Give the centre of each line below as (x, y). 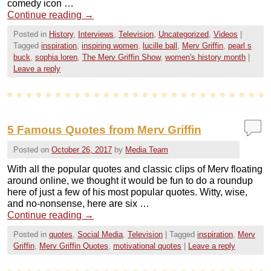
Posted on (32, 149)
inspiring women (110, 46)
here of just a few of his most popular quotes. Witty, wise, (127, 192)
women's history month (205, 57)
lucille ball (160, 46)
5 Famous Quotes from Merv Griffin (104, 130)
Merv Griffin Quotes (74, 246)
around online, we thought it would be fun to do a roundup (130, 180)
